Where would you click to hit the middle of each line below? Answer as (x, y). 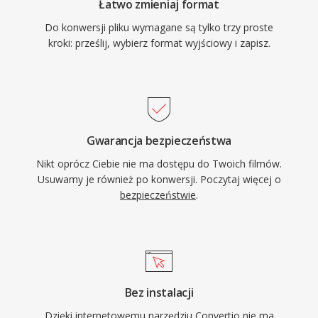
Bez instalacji (159, 292)
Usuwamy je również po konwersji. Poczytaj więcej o (159, 179)
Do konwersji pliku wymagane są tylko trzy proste (159, 27)
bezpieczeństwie (158, 195)
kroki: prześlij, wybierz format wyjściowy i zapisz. (159, 43)
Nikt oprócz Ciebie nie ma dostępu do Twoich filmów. (159, 164)
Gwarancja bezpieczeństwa (159, 141)
